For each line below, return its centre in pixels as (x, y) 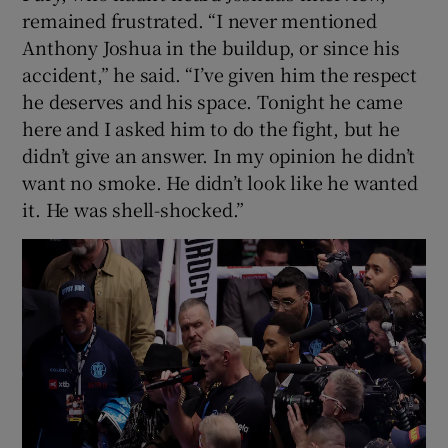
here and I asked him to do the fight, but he (211, 128)
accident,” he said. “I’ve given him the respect (220, 74)
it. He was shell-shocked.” (133, 209)
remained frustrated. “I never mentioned (199, 20)
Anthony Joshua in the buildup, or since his (211, 47)
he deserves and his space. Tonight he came (213, 101)
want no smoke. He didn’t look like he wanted (220, 182)
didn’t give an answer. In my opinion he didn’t (219, 155)
